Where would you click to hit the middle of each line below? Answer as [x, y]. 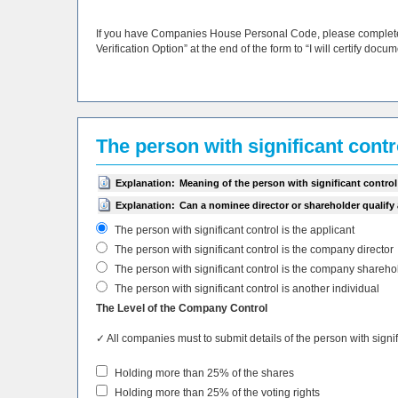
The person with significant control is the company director [253, 249]
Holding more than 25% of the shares [203, 373]
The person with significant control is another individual [246, 288]
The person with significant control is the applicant [233, 230]
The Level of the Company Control [182, 308]
